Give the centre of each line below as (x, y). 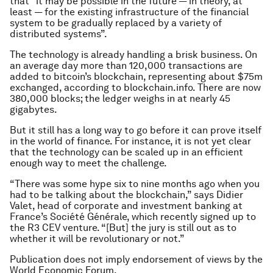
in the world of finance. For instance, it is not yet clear (130, 141)
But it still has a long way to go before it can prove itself (136, 130)
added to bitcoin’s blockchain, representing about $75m (136, 77)
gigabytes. (34, 110)
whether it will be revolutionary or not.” (97, 239)
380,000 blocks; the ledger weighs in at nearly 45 (120, 99)
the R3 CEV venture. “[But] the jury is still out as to (123, 228)
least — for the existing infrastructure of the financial (129, 12)
